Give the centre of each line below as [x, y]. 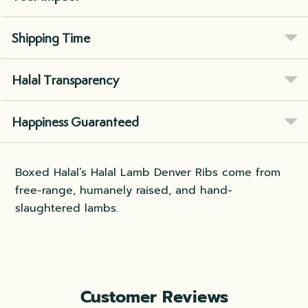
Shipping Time [51, 38]
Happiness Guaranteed [76, 122]
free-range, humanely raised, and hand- [124, 191]
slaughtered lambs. [67, 209]
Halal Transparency [66, 80]
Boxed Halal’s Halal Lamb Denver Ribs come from [148, 173]
